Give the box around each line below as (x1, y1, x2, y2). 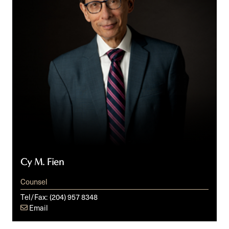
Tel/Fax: (20, 191, 48, 202)
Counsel (20, 175, 48, 187)
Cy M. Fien (20, 156, 64, 168)
